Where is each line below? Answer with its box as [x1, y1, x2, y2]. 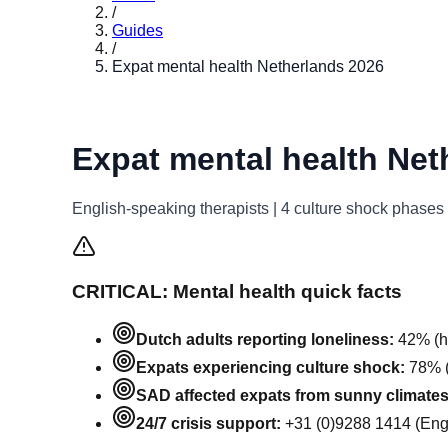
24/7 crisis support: [136, 415, 281, 433]
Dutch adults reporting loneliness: [136, 331, 394, 349]
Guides [112, 22, 163, 39]
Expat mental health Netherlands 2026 [112, 58, 384, 75]
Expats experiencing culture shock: [136, 359, 405, 377]
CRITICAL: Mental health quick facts [72, 280, 402, 302]
